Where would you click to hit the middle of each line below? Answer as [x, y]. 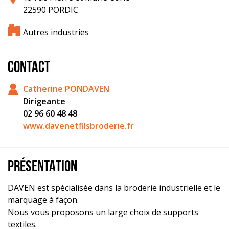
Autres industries [56, 32]
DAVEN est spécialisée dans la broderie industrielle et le [114, 187]
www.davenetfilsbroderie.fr [78, 125]
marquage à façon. [43, 200]
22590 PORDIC [51, 10]
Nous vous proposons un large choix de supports [103, 212]
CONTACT [29, 68]
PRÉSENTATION [42, 167]
